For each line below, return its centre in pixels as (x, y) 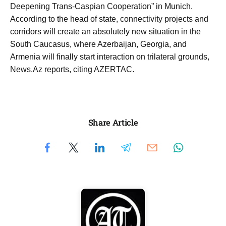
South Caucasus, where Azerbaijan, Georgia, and (98, 44)
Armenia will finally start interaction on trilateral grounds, (110, 56)
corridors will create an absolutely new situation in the (105, 31)
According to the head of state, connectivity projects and (109, 19)
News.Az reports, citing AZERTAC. (72, 69)
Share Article (113, 123)
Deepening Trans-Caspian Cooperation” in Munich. (101, 6)
